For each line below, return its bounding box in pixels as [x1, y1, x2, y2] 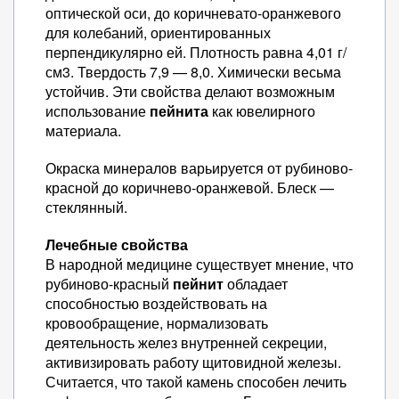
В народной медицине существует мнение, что [45, 254, 354, 274]
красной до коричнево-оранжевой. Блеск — [45, 177, 334, 198]
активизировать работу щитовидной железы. [45, 352, 341, 372]
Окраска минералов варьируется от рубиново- [45, 158, 353, 178]
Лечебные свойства [45, 234, 188, 255]
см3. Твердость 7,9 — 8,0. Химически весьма [45, 61, 341, 82]
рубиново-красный [45, 273, 173, 294]
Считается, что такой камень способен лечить [45, 371, 346, 392]
